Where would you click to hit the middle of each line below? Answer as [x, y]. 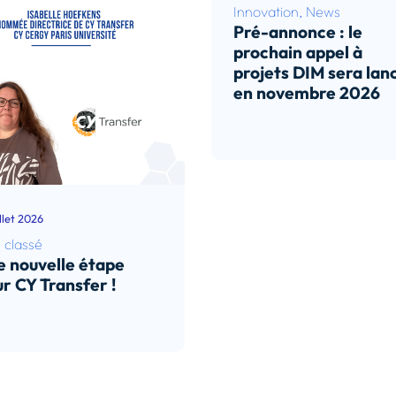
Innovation [266, 12]
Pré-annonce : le [298, 32]
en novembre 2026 [307, 93]
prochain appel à [298, 53]
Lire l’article [276, 126]
